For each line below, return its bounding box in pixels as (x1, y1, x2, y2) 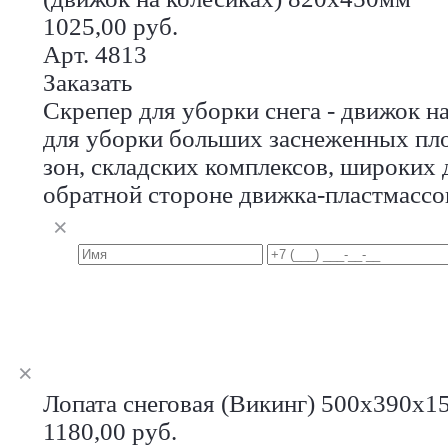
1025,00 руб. (43, 12, 178, 40)
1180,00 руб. (43, 417, 177, 445)
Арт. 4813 (43, 40, 147, 68)
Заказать (43, 68, 132, 96)
